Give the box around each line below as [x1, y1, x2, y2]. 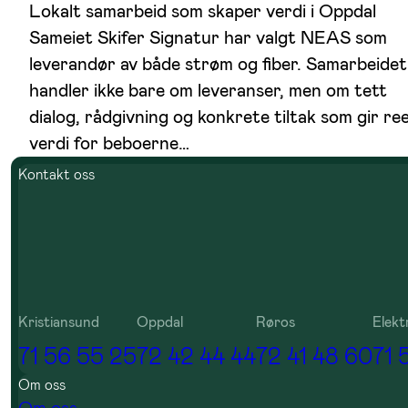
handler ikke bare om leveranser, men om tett [29, 77, 387, 102]
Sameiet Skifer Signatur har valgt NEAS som [29, 25, 387, 49]
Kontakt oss [18, 164, 95, 184]
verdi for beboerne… [29, 130, 189, 155]
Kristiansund [18, 311, 99, 331]
